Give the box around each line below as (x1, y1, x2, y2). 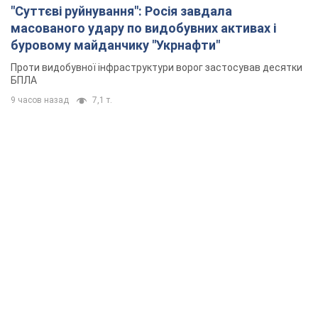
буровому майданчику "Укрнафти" (11, 38, 220, 53)
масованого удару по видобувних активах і (11, 21, 276, 36)
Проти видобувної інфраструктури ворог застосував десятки (11, 62, 302, 74)
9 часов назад (11, 95, 69, 106)
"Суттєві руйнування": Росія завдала (11, 4, 232, 19)
